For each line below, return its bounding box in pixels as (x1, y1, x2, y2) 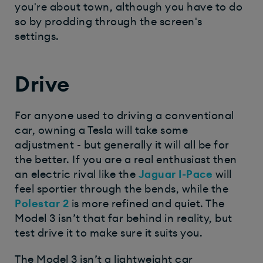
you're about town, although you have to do (15, 1, 242, 12)
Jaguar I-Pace (138, 168, 213, 180)
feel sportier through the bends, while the (15, 183, 228, 194)
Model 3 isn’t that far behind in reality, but (15, 213, 232, 224)
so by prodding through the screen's (15, 16, 203, 27)
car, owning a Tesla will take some (15, 124, 188, 136)
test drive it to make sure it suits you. (15, 227, 205, 238)
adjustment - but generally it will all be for (15, 139, 230, 150)
